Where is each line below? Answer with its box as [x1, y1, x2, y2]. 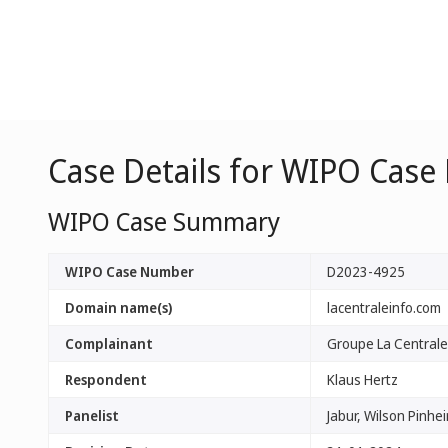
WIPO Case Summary [48, 204, 280, 238]
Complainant [65, 334, 153, 353]
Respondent [65, 370, 147, 389]
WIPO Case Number [65, 262, 194, 281]
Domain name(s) [65, 298, 172, 317]
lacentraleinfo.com [327, 298, 441, 317]
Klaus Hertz [327, 370, 398, 389]
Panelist [65, 406, 119, 425]
